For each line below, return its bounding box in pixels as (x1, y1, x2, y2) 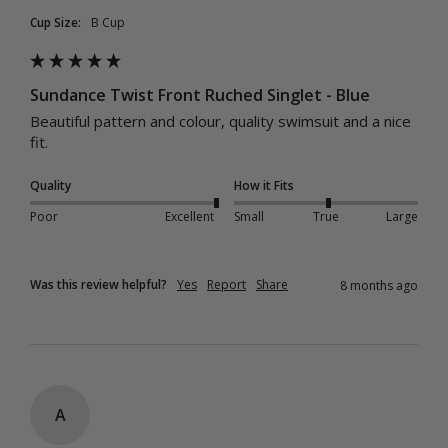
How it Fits (234, 176, 294, 194)
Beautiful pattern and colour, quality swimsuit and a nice (30, 110, 411, 131)
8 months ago (340, 276, 418, 294)
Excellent (164, 207, 214, 225)
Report (207, 275, 246, 293)
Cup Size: (30, 13, 81, 31)
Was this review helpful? (30, 275, 167, 293)
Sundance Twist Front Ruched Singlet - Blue (30, 83, 370, 106)
